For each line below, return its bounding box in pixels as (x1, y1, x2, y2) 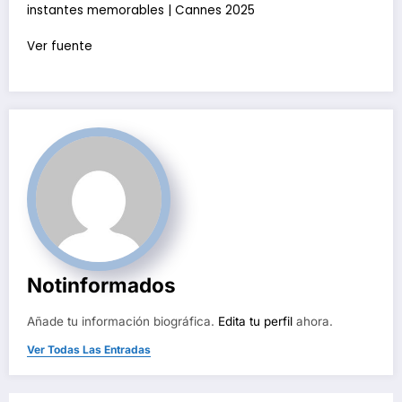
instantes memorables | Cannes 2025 (27, 2, 255, 20)
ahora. (293, 314, 333, 329)
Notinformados (27, 273, 176, 298)
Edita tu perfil (218, 314, 293, 329)
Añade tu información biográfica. (27, 314, 218, 329)
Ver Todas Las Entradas (27, 343, 151, 357)
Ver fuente (27, 38, 92, 56)
